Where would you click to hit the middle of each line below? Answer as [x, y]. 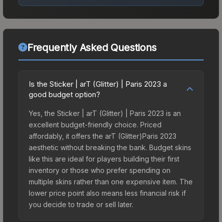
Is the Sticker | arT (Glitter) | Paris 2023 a [98, 84]
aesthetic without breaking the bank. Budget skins [110, 147]
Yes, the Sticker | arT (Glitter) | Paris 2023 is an [105, 113]
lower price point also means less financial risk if [107, 193]
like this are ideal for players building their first [104, 159]
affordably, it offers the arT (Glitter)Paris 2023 [103, 136]
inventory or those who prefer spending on [100, 170]
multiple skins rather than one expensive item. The [111, 181]
